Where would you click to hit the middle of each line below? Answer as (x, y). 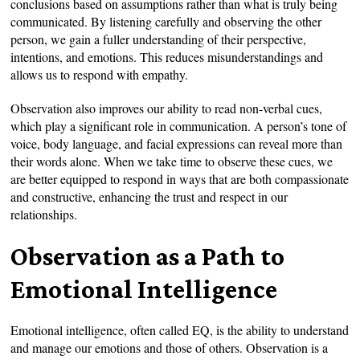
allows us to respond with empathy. (100, 74)
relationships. (44, 214)
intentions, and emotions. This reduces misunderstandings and (167, 56)
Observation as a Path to (148, 256)
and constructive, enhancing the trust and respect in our (149, 196)
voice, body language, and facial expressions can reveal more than (177, 143)
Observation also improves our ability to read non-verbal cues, (167, 108)
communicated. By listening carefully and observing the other (166, 21)
